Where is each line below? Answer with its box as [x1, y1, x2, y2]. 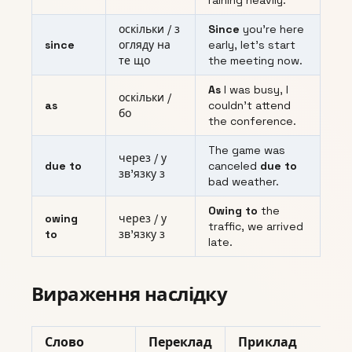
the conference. [208, 114, 296, 129]
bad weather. [208, 174, 279, 189]
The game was [208, 143, 285, 158]
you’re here [240, 22, 304, 37]
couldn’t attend [208, 98, 291, 113]
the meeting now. [208, 53, 302, 68]
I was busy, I [221, 82, 288, 97]
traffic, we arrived [208, 219, 303, 234]
